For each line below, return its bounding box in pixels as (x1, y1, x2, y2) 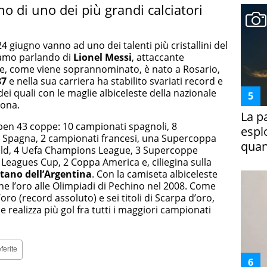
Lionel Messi (73, 50, 132, 64)
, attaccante (132, 50, 184, 64)
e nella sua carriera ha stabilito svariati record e (7, 74, 223, 88)
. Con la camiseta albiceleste (92, 167, 218, 181)
